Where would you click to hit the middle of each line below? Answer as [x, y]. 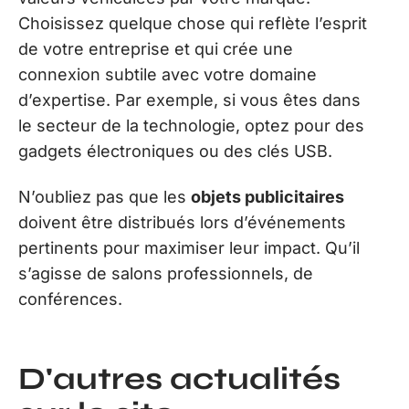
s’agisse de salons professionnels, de [166, 274]
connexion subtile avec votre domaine [168, 74]
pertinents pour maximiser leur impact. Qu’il [189, 248]
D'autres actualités [179, 379]
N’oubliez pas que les [105, 197]
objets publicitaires [267, 197]
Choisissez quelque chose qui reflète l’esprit [193, 23]
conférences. [70, 299]
